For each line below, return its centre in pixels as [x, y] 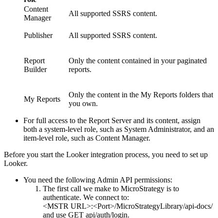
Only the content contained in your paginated [138, 60]
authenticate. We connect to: [86, 197]
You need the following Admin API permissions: [98, 180]
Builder [35, 69]
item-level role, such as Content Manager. [87, 138]
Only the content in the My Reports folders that [141, 94]
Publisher [38, 35]
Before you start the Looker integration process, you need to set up [106, 154]
